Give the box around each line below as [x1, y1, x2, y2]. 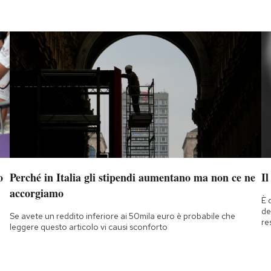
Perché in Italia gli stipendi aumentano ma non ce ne [9, 169, 255, 185]
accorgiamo [9, 184, 64, 201]
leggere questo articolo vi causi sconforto [9, 221, 168, 232]
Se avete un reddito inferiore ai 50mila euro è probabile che [9, 210, 235, 221]
